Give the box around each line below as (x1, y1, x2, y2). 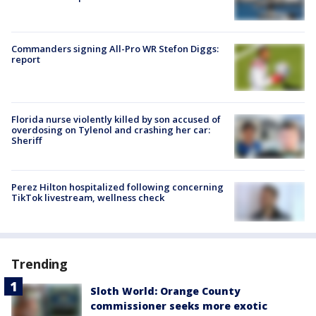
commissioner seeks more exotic (90, 298, 267, 312)
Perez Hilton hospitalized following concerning (11, 180, 224, 193)
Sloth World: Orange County (90, 284, 241, 298)
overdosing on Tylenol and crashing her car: (11, 123, 210, 136)
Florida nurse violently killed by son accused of (11, 112, 221, 126)
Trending (11, 255, 68, 272)
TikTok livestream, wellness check (11, 190, 164, 204)
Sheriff (11, 133, 42, 147)
